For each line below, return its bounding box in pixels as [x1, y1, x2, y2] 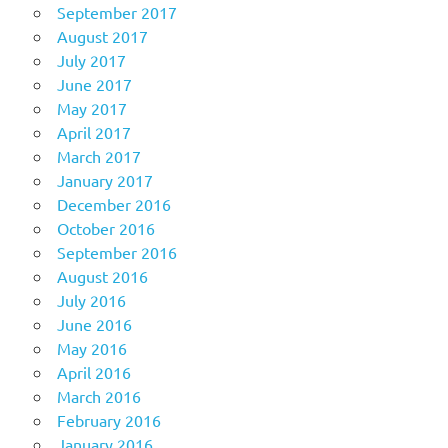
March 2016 [56, 386, 141, 407]
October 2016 [56, 218, 155, 239]
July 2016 [56, 290, 126, 311]
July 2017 [56, 50, 126, 71]
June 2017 [56, 74, 132, 95]
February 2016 [56, 410, 161, 431]
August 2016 [56, 266, 148, 287]
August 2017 [56, 26, 148, 47]
